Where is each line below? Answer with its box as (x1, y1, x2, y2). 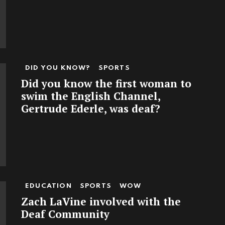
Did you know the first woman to (21, 76, 191, 90)
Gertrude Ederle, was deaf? (21, 101, 160, 116)
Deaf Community (21, 206, 109, 221)
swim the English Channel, (21, 88, 160, 103)
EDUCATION (25, 182, 72, 189)
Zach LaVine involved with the (21, 194, 181, 208)
